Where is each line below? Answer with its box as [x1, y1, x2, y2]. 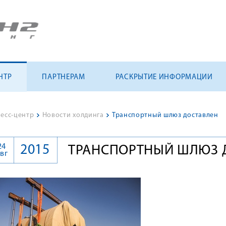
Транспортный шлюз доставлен [111, 111, 218, 119]
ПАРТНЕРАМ [42, 74, 85, 81]
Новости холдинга [42, 111, 104, 119]
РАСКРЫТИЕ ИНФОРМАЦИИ [115, 74, 213, 81]
